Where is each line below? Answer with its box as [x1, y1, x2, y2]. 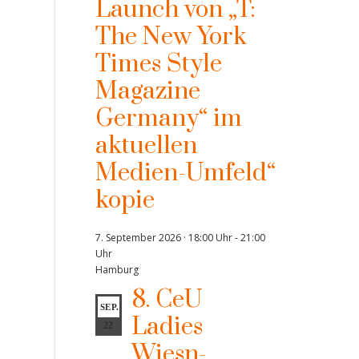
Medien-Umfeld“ [95, 158, 276, 188]
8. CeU [131, 284, 203, 315]
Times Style [95, 49, 222, 79]
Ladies [131, 312, 203, 342]
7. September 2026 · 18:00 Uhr [95, 231, 232, 244]
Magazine [95, 76, 200, 107]
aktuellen [95, 131, 197, 161]
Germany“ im [95, 103, 242, 134]
